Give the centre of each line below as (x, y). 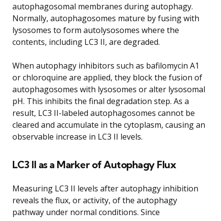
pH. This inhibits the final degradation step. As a (101, 101)
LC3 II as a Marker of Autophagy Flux (94, 164)
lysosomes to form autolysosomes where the (96, 30)
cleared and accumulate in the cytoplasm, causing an (109, 125)
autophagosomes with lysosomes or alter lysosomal (109, 89)
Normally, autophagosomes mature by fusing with (106, 18)
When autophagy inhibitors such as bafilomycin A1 (106, 65)
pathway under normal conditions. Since (86, 212)
